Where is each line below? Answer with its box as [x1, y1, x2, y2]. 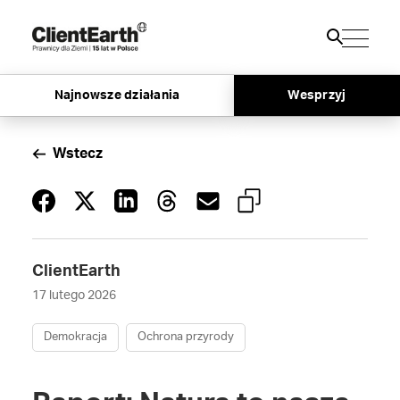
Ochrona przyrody [137, 331, 234, 343]
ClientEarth [31, 263, 121, 279]
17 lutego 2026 [31, 289, 116, 302]
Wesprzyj [287, 88, 346, 102]
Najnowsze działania [54, 88, 180, 102]
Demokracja [43, 331, 107, 343]
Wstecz [52, 146, 103, 161]
